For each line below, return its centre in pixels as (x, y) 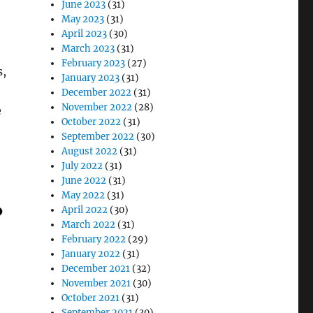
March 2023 (88, 49)
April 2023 (85, 34)
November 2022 (97, 107)
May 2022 (83, 195)
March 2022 (89, 225)
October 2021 (91, 298)
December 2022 (97, 93)
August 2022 (90, 151)
